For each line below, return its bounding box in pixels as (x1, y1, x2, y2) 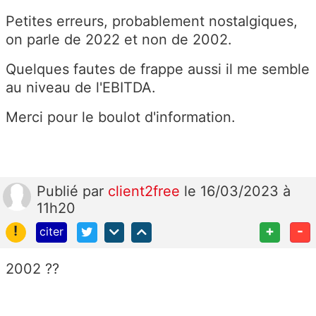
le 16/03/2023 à (184, 183, 291, 200)
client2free (108, 183, 184, 200)
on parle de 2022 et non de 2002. (6, 31, 232, 49)
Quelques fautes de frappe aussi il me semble (6, 61, 310, 78)
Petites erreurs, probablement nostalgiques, (6, 13, 298, 30)
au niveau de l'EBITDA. (6, 79, 160, 97)
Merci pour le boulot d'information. (6, 109, 240, 126)
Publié (37, 183, 83, 200)
